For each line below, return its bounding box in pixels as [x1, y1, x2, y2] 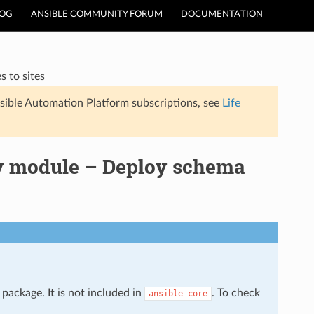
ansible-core [148, 288, 207, 299]
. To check [211, 287, 260, 299]
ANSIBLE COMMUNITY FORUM [31, 10, 163, 19]
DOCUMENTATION [181, 10, 263, 19]
